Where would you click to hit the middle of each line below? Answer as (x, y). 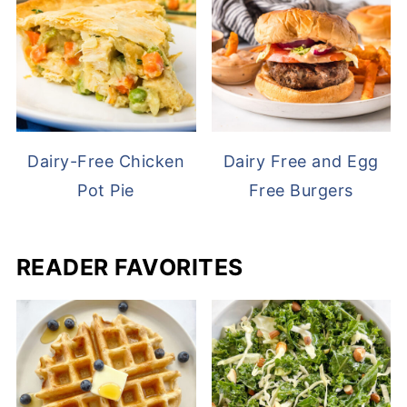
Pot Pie (106, 191)
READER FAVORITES (129, 268)
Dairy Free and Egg (301, 162)
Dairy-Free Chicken (106, 162)
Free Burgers (301, 191)
